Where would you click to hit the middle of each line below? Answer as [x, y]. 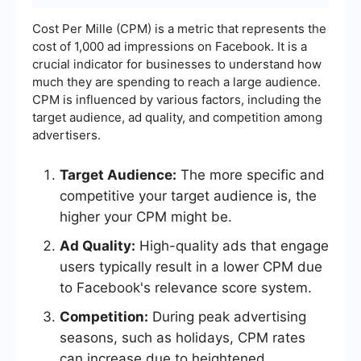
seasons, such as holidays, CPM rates [183, 338]
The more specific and [251, 175]
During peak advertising [227, 317]
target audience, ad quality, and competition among [177, 118]
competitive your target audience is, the [188, 196]
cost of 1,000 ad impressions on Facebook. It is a [170, 47]
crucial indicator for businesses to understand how [177, 64]
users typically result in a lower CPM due [191, 267]
